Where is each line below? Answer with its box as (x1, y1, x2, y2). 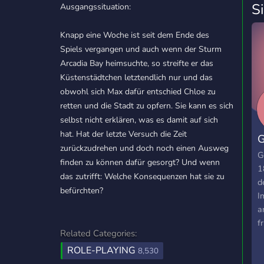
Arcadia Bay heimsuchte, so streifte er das (60, 58, 213, 69)
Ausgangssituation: (60, 1, 131, 12)
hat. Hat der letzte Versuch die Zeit (60, 128, 187, 140)
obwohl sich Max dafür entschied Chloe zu (60, 86, 216, 97)
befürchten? (60, 185, 103, 196)
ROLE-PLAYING (67, 244, 138, 257)
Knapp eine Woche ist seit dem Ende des (60, 29, 209, 41)
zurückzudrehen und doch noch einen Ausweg (60, 143, 229, 154)
